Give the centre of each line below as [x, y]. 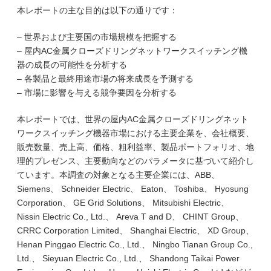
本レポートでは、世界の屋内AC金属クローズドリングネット [133, 119]
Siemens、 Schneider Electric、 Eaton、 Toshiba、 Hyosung [133, 189]
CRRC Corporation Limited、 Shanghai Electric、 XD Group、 [135, 230]
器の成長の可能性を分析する [72, 65]
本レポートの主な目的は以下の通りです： [97, 10]
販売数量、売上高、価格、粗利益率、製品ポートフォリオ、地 [135, 147]
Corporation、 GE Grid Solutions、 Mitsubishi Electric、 [123, 203]
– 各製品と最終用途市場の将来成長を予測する [105, 79]
